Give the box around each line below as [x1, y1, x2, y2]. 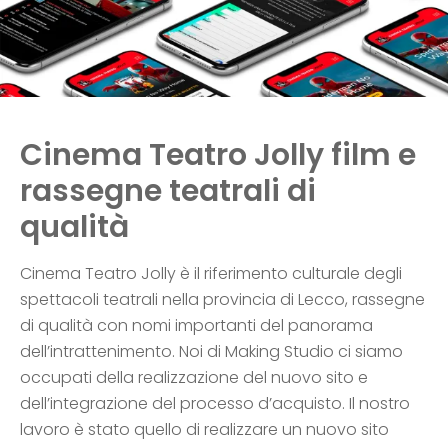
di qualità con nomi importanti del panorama [20, 313, 373, 337]
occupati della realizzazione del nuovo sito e [20, 365, 368, 389]
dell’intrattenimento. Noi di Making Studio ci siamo [20, 339, 403, 363]
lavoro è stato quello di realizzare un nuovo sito [20, 417, 389, 441]
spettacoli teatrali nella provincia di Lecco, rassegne [20, 287, 425, 311]
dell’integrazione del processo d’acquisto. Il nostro [20, 391, 410, 415]
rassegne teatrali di [20, 169, 316, 212]
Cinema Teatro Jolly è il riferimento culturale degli [20, 261, 402, 285]
